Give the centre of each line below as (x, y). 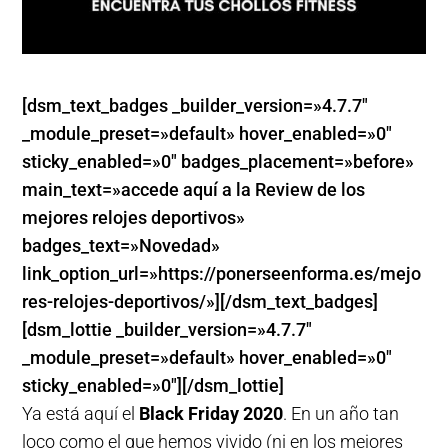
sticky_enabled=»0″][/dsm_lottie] (153, 385)
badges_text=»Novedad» (121, 245)
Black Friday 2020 (211, 413)
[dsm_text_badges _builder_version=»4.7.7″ (195, 105)
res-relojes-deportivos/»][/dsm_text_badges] (200, 301)
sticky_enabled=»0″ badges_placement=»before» (218, 161)
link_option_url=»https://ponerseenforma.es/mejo (222, 273)
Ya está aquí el (81, 413)
